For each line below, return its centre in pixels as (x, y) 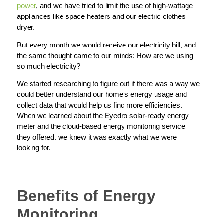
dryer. (26, 27)
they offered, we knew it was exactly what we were (97, 137)
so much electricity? (49, 66)
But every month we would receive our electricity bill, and (106, 45)
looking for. (34, 148)
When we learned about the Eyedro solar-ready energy (103, 116)
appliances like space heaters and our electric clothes (101, 16)
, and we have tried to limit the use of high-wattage (114, 6)
